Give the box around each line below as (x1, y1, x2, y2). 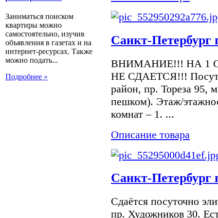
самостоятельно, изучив (5, 30, 85, 38)
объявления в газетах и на (5, 38, 91, 47)
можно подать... (5, 56, 58, 65)
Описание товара (111, 128, 190, 141)
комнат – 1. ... (111, 108, 174, 120)
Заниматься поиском (5, 12, 73, 21)
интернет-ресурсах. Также (5, 47, 92, 56)
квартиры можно (5, 21, 62, 30)
